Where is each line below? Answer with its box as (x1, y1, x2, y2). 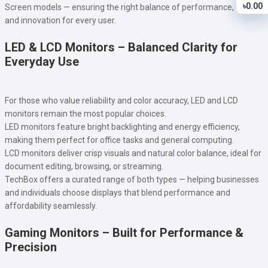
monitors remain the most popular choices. (5, 108, 166, 118)
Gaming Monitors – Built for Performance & (5, 225, 243, 240)
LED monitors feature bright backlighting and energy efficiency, (5, 121, 240, 132)
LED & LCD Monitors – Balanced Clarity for (5, 39, 237, 54)
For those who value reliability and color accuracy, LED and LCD (5, 95, 238, 105)
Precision (5, 239, 57, 254)
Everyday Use (5, 54, 79, 69)
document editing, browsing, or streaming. (5, 161, 163, 171)
